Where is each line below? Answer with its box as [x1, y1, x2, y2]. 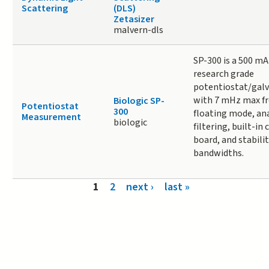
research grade [193, 67, 254, 81]
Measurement [21, 110, 81, 124]
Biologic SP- [113, 94, 165, 108]
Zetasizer [113, 13, 154, 26]
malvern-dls [113, 23, 163, 37]
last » [165, 180, 190, 195]
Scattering [21, 2, 68, 16]
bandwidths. [193, 147, 244, 160]
